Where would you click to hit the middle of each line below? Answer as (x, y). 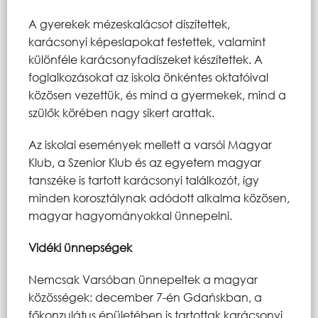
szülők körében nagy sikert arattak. (121, 112)
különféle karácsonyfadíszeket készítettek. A (146, 59)
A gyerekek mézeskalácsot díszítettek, (129, 23)
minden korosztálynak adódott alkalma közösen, (159, 197)
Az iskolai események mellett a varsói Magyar (150, 144)
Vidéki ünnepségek (80, 247)
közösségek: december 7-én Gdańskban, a (145, 297)
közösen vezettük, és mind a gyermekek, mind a (157, 94)
